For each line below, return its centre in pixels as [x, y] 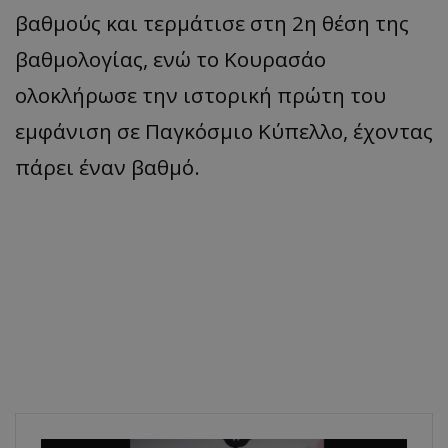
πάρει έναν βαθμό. [107, 166]
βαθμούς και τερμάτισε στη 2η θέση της [212, 22]
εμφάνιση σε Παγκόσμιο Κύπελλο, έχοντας [224, 130]
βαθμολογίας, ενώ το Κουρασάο [170, 58]
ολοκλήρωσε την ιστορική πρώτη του [200, 94]
